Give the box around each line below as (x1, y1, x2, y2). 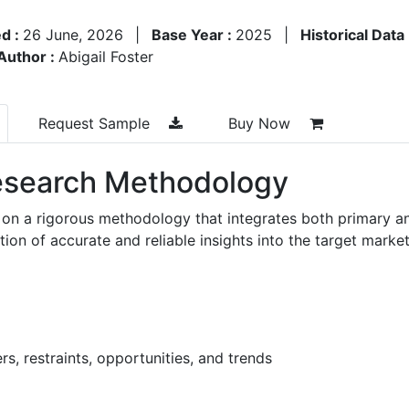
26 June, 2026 (23, 25, 123, 44)
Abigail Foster (58, 47, 153, 66)
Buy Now (228, 113, 295, 132)
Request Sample (38, 113, 154, 132)
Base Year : (152, 25, 236, 44)
